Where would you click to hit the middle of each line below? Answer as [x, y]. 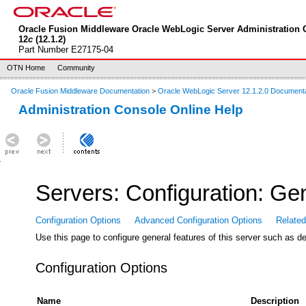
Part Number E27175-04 [66, 49]
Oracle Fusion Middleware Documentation [80, 91]
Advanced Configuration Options [199, 221]
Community [76, 68]
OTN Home [26, 68]
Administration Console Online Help [130, 110]
